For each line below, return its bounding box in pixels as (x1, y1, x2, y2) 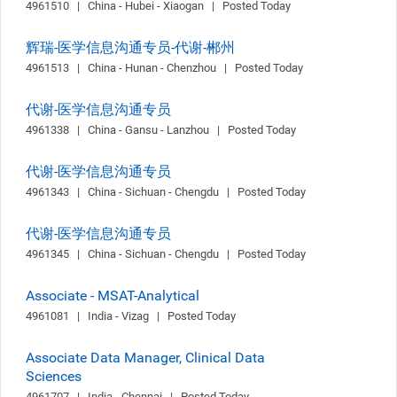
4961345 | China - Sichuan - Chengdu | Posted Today (26, 247, 306, 261)
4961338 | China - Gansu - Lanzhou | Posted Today (26, 123, 296, 136)
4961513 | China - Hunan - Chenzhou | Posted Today (26, 61, 303, 74)
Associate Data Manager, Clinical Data (26, 349, 265, 366)
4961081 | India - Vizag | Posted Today (26, 309, 236, 323)
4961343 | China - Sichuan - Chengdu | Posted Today (26, 185, 306, 198)
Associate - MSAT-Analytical (26, 287, 199, 304)
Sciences (26, 368, 82, 385)
